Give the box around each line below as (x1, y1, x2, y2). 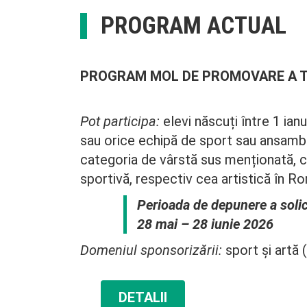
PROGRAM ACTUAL (101, 12, 286, 40)
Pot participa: (80, 113, 160, 130)
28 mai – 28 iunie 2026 (136, 216, 273, 233)
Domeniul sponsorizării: (80, 242, 222, 259)
